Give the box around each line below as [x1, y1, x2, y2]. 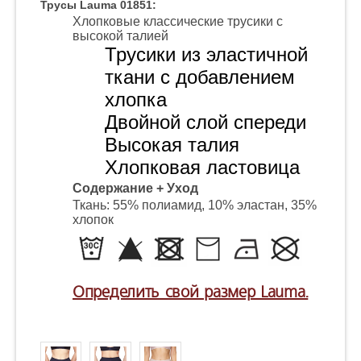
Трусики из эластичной [105, 44, 308, 65]
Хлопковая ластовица [105, 156, 300, 178]
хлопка [105, 89, 167, 110]
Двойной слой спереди [105, 111, 306, 133]
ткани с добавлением [105, 66, 295, 88]
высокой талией [73, 29, 168, 43]
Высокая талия [105, 134, 239, 156]
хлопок [73, 213, 114, 226]
